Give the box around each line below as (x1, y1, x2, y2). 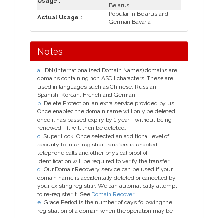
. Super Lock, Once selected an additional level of (40, 133, 169, 140)
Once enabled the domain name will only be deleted (37, 108, 175, 115)
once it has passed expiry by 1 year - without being (37, 116, 172, 123)
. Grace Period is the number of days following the (41, 199, 172, 206)
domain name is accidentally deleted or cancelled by (37, 174, 176, 181)
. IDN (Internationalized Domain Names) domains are (40, 67, 177, 73)
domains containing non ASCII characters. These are (37, 75, 173, 82)
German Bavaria (109, 18, 151, 25)
